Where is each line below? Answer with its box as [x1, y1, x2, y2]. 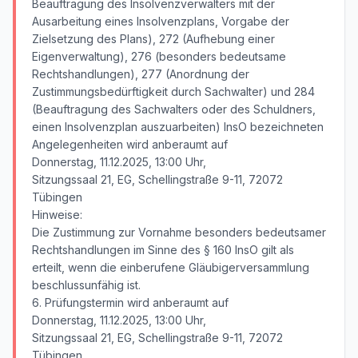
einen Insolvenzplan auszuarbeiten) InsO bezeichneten [32, 120, 324, 133]
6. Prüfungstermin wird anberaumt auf [32, 296, 229, 309]
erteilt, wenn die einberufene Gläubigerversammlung [32, 261, 309, 274]
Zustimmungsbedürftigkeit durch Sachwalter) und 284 [32, 85, 315, 98]
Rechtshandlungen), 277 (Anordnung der [32, 67, 249, 81]
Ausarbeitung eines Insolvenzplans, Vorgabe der [32, 14, 289, 28]
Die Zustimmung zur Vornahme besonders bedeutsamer [32, 225, 326, 239]
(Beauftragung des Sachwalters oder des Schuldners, [32, 102, 316, 116]
